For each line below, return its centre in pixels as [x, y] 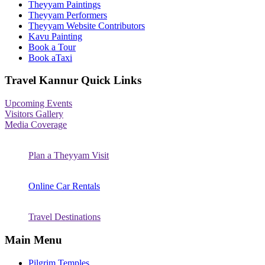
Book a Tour [52, 47]
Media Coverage [36, 125]
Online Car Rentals [64, 186]
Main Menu [33, 240]
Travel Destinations [64, 217]
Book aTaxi [50, 57]
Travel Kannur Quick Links [73, 80]
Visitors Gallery [34, 114]
